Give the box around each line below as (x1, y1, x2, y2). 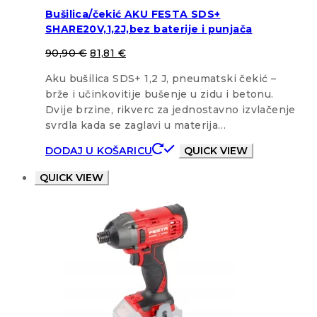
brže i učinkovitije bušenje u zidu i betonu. (45, 88, 274, 100)
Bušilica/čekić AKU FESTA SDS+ (45, 8, 221, 21)
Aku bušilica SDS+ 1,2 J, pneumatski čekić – (45, 72, 277, 85)
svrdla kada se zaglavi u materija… (45, 119, 226, 132)
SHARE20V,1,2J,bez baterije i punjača (45, 23, 253, 36)
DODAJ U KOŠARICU (45, 144, 153, 157)
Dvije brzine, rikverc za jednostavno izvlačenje (45, 103, 296, 116)
